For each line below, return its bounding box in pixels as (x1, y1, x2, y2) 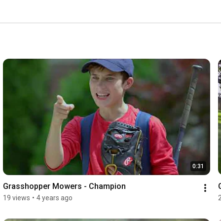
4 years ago (36, 194, 73, 202)
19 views (2, 194, 30, 202)
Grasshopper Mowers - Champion (2, 182, 126, 191)
